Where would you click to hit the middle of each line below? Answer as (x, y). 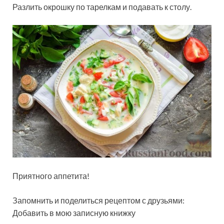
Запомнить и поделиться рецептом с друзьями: (98, 200)
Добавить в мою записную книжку (74, 213)
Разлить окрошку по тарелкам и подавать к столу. (102, 6)
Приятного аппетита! (51, 176)
